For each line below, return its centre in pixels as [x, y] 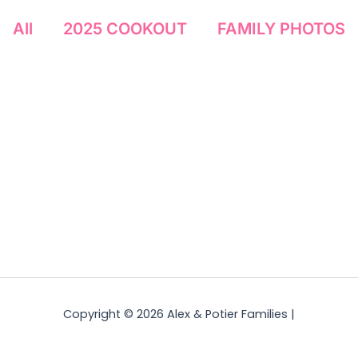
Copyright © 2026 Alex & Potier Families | [179, 314]
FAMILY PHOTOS [281, 29]
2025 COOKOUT [125, 29]
